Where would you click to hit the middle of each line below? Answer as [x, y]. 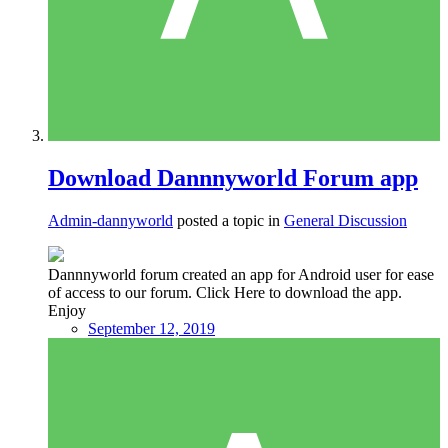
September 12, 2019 [151, 328]
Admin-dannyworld [110, 220]
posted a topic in [228, 220]
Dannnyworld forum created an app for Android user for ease [241, 274]
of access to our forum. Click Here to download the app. [225, 292]
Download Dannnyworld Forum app [233, 178]
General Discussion [345, 220]
